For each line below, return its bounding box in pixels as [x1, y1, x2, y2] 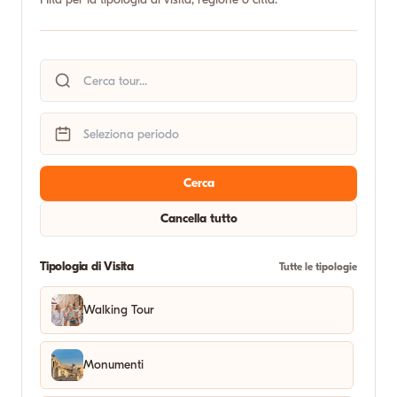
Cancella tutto [160, 211, 237, 226]
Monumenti [83, 357, 144, 372]
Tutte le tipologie [279, 261, 357, 273]
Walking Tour [83, 302, 154, 317]
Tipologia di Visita [40, 259, 135, 274]
